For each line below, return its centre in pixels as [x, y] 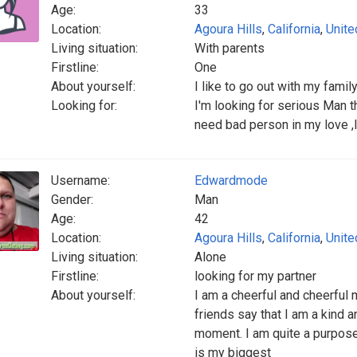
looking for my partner [255, 276]
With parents [229, 48]
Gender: [72, 200]
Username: [80, 180]
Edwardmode [231, 180]
